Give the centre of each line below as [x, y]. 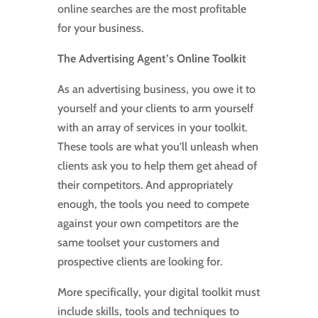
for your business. [100, 28]
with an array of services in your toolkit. [152, 128]
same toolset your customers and [138, 243]
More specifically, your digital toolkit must [158, 292]
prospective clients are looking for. [139, 262]
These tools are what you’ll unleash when [158, 147]
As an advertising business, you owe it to [156, 89]
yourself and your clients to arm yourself [155, 109]
